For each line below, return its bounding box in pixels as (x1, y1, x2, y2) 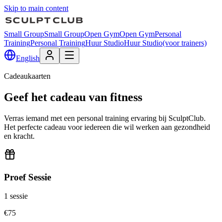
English (16, 54, 40, 62)
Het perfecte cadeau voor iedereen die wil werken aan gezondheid (4, 122, 210, 131)
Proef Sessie (4, 171, 51, 182)
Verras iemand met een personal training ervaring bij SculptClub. (4, 113, 206, 122)
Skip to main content (4, 4, 68, 12)
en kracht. (4, 131, 35, 140)
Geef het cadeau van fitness (4, 90, 142, 104)
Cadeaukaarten (4, 72, 51, 80)
